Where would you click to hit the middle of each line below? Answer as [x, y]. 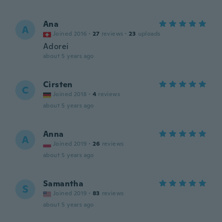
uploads [149, 34]
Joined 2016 [70, 34]
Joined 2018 [70, 94]
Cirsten [58, 84]
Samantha [63, 184]
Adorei [56, 46]
